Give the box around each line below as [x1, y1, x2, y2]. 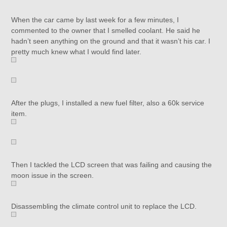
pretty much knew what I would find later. [11, 48, 142, 56]
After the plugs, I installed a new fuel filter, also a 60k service [11, 99, 205, 107]
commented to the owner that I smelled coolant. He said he [11, 26, 201, 34]
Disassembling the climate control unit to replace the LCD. [11, 202, 197, 210]
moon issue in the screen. [11, 171, 94, 179]
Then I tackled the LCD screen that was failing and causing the [11, 161, 212, 169]
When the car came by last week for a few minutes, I [11, 16, 179, 24]
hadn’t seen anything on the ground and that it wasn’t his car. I [11, 37, 211, 45]
